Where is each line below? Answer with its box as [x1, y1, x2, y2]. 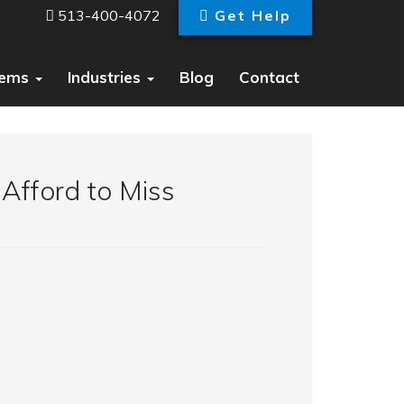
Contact [239, 68, 299, 87]
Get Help [215, 6, 291, 24]
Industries [68, 68, 145, 87]
